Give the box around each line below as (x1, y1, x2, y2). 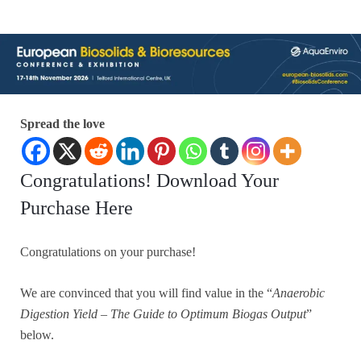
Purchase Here (20, 197, 133, 219)
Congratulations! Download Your (20, 170, 279, 192)
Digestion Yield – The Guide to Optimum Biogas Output (20, 307, 306, 322)
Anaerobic (272, 286, 325, 301)
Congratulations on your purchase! (20, 245, 196, 259)
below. (20, 328, 54, 342)
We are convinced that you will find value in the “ (20, 286, 272, 301)
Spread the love (20, 117, 105, 131)
